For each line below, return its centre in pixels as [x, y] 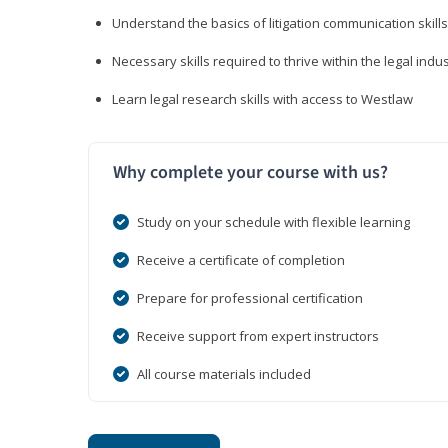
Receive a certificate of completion [241, 260]
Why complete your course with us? [250, 173]
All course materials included [224, 374]
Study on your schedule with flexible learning [273, 222]
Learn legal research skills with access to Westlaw [262, 99]
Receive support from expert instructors [258, 336]
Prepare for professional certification [250, 298]
